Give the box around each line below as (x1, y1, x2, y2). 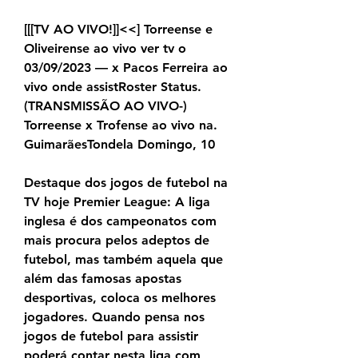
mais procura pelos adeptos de (24, 233, 209, 249)
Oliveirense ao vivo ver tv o (24, 41, 186, 57)
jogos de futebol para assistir (24, 328, 198, 344)
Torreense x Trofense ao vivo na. (24, 117, 217, 133)
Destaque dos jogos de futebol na (24, 175, 228, 191)
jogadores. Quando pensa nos (24, 309, 205, 325)
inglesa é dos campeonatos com (24, 213, 217, 229)
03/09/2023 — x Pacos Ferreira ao (24, 60, 228, 76)
